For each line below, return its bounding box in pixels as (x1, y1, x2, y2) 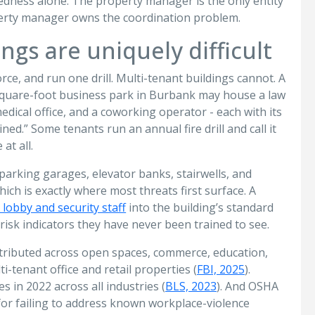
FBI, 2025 (197, 262, 245, 277)
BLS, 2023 (165, 278, 217, 294)
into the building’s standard (126, 200, 274, 215)
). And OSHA (217, 278, 278, 294)
